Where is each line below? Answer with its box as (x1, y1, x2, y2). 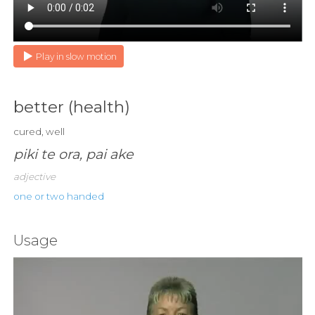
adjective (13, 171, 56, 183)
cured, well (13, 126, 65, 138)
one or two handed (13, 191, 104, 202)
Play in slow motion (35, 51, 117, 63)
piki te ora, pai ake (13, 146, 134, 163)
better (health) (13, 97, 130, 117)
